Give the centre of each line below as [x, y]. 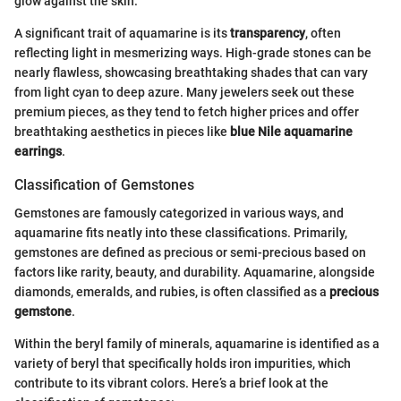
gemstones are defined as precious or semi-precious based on [190, 253]
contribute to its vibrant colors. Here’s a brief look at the [171, 384]
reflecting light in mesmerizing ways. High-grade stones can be [193, 53]
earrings [38, 152]
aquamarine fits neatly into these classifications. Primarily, [181, 233]
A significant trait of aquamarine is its [122, 34]
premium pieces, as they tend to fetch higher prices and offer [187, 112]
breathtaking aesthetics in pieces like [122, 132]
